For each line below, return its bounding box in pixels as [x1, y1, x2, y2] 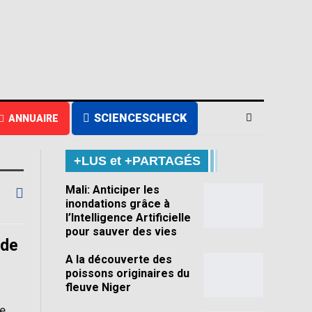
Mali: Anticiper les [65, 183, 159, 197]
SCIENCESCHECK [93, 111, 187, 125]
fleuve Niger [65, 281, 131, 295]
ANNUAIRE [8, 113, 58, 124]
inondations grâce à [65, 197, 170, 211]
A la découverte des [65, 253, 172, 267]
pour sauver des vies [65, 225, 177, 239]
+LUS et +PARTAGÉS [73, 153, 201, 168]
